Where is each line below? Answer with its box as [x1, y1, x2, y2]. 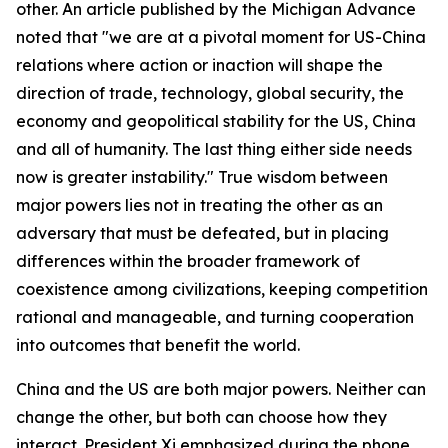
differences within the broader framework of [16, 251, 360, 271]
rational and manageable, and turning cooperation [16, 307, 414, 327]
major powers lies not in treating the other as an [16, 195, 383, 215]
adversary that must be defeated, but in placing [16, 223, 389, 243]
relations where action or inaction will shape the [16, 55, 383, 75]
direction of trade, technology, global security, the [16, 83, 404, 103]
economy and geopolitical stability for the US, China [16, 111, 416, 131]
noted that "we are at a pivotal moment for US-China [16, 27, 426, 47]
